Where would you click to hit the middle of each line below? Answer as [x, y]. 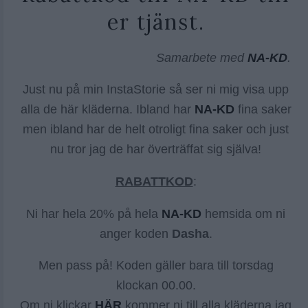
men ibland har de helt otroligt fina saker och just [156, 130]
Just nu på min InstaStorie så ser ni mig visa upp [156, 90]
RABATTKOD [154, 181]
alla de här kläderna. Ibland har [107, 110]
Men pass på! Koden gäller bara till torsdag [156, 266]
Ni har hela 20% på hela [94, 213]
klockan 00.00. [156, 286]
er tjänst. [156, 22]
